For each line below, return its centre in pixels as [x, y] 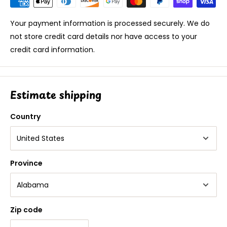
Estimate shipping [56, 94]
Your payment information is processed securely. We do [110, 23]
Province [26, 163]
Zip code [26, 210]
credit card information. [52, 49]
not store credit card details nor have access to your [104, 36]
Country [25, 116]
